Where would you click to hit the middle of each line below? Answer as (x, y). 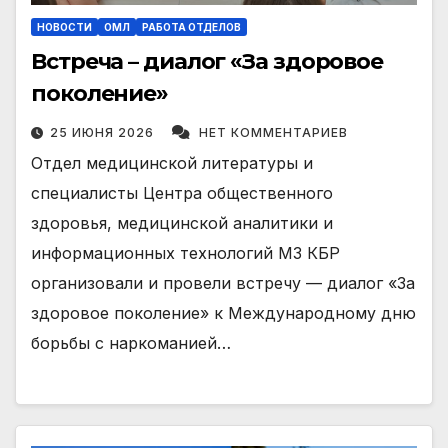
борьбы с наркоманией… (131, 343)
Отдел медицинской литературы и (172, 163)
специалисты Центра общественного (182, 193)
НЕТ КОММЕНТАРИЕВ (273, 133)
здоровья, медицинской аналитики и (182, 223)
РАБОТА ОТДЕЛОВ (191, 27)
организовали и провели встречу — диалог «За (223, 283)
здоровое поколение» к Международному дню (223, 313)
